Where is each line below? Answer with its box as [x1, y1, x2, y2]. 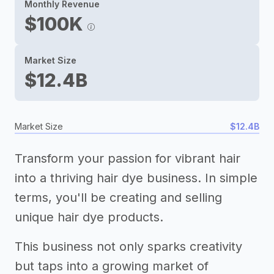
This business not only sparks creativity [15, 239, 242, 254]
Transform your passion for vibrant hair [15, 151, 240, 166]
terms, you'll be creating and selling [15, 190, 222, 205]
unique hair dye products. [15, 210, 163, 224]
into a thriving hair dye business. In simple [15, 171, 257, 185]
